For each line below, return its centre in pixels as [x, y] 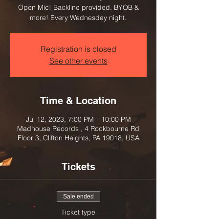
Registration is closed [78, 49]
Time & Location [78, 101]
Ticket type [78, 212]
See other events [78, 61]
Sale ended [78, 197]
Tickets [78, 167]
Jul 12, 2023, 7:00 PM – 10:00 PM [78, 119]
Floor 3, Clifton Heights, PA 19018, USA [78, 138]
